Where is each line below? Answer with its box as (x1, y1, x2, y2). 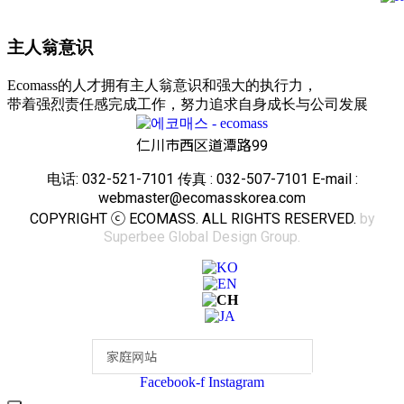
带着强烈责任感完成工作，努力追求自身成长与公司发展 (7, 96, 368, 113)
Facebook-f (140, 374, 205, 390)
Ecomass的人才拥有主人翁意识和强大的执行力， (7, 78, 317, 94)
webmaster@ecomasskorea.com (98, 189, 306, 207)
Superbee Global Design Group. (104, 228, 300, 246)
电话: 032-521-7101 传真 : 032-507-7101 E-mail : (46, 170, 358, 188)
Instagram (208, 374, 264, 390)
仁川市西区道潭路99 (136, 137, 268, 155)
